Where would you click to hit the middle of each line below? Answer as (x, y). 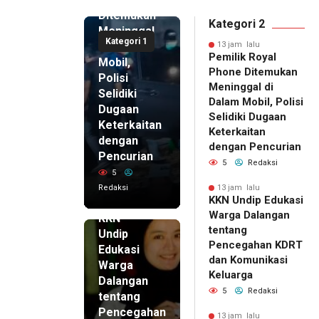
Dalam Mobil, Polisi (256, 102)
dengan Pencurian (255, 147)
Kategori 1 (126, 42)
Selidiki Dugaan (247, 117)
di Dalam (121, 47)
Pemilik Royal (242, 57)
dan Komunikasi (248, 260)
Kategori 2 (237, 24)
